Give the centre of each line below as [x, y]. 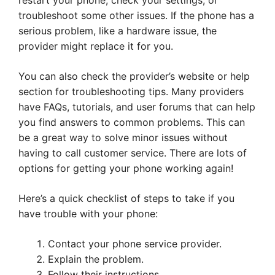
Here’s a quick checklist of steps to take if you [126, 199]
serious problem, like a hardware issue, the [118, 31]
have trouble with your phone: [88, 214]
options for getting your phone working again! [126, 168]
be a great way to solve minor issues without [123, 138]
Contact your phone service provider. [135, 244]
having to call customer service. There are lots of [133, 153]
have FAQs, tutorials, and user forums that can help [137, 107]
